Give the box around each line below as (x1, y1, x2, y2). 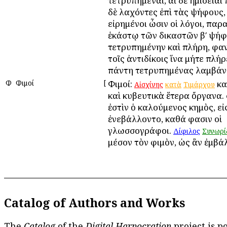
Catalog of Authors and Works (4, 195, 185, 211)
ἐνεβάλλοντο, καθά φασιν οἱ (108, 112, 222, 125)
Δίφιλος (173, 126, 200, 136)
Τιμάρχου (183, 79, 215, 89)
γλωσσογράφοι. (108, 124, 173, 136)
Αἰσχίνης (134, 79, 163, 89)
